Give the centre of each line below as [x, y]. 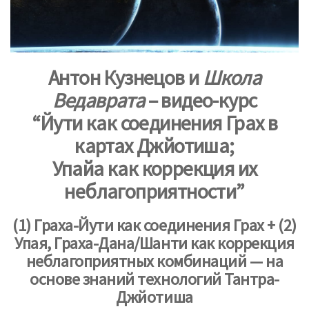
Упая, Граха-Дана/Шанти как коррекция [154, 243]
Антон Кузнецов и [126, 77]
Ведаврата [98, 100]
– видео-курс [201, 100]
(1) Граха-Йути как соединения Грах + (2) [154, 225]
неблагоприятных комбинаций [138, 261]
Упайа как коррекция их [154, 168]
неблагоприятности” [154, 191]
